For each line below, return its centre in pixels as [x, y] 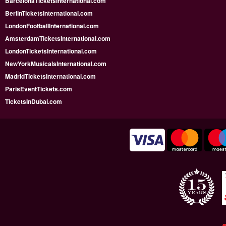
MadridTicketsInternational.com [50, 76]
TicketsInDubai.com [34, 102]
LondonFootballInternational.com [52, 26]
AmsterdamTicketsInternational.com [58, 39]
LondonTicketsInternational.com [51, 51]
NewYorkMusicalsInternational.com [56, 64]
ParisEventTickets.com [39, 89]
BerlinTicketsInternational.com [49, 13]
